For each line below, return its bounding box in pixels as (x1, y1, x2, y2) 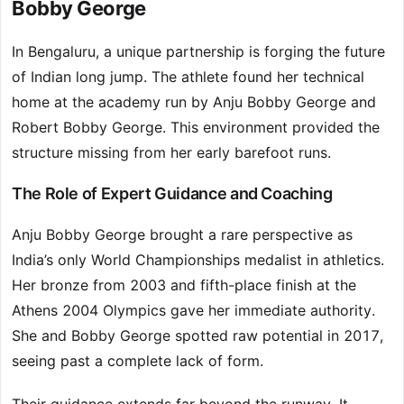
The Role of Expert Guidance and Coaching (12, 184, 333, 204)
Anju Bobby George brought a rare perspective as (12, 225, 353, 244)
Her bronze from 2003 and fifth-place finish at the (12, 276, 356, 295)
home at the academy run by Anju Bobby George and (12, 93, 376, 112)
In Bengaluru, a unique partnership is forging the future (12, 42, 385, 61)
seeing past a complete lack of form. (12, 352, 263, 371)
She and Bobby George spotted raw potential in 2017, (12, 326, 383, 345)
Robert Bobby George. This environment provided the (12, 118, 380, 137)
